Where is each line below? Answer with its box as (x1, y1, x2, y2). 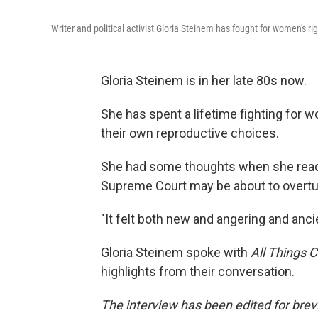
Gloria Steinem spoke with (101, 245, 251, 261)
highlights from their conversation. (101, 264, 295, 280)
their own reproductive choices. (101, 126, 279, 141)
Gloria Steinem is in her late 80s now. (101, 73, 307, 89)
